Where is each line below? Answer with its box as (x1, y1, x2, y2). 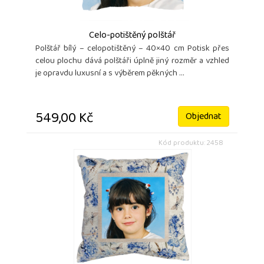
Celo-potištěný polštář (89, 27, 176, 46)
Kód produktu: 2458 (159, 136, 223, 151)
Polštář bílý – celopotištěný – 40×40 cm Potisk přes (35, 41, 229, 58)
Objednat (186, 108, 222, 127)
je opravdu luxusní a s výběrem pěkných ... (35, 65, 184, 83)
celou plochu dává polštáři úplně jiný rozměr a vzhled (35, 53, 229, 71)
